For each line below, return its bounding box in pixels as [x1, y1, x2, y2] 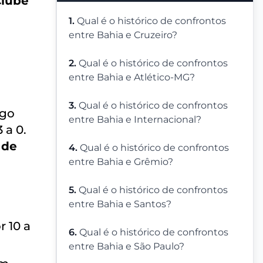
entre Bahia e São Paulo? [69, 241, 184, 252]
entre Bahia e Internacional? [69, 114, 201, 126]
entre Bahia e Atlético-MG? [69, 72, 195, 83]
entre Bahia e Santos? [69, 198, 171, 210]
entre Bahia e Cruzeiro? [69, 29, 177, 41]
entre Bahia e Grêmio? [69, 156, 173, 168]
